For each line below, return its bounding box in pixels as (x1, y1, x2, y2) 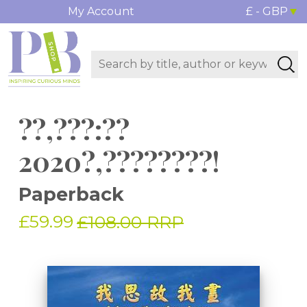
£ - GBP (245, 5, 288, 18)
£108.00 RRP (77, 212, 184, 233)
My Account (67, 5, 134, 18)
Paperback (19, 183, 124, 206)
